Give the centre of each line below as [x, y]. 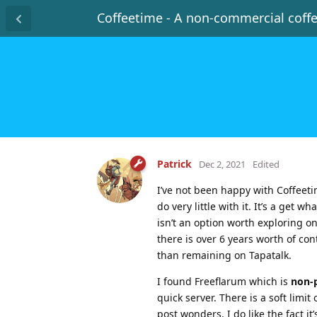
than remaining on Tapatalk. [224, 255]
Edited [266, 164]
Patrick [174, 163]
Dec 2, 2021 [222, 164]
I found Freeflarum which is [224, 281]
